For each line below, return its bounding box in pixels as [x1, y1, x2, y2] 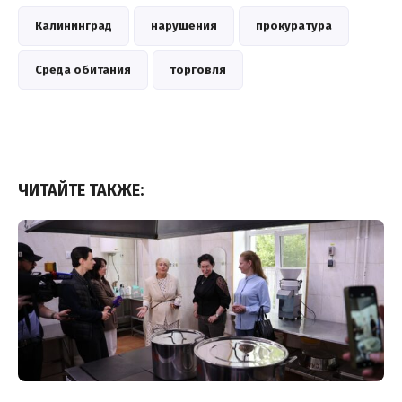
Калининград [35, 19, 112, 33]
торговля [170, 63, 226, 77]
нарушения [151, 19, 217, 33]
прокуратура [256, 19, 332, 33]
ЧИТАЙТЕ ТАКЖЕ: [18, 180, 144, 201]
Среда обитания [35, 63, 131, 77]
